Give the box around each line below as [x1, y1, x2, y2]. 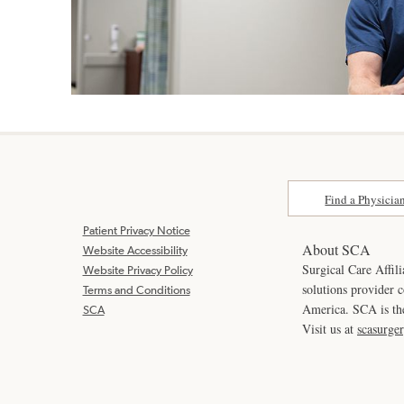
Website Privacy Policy [82, 262, 193, 277]
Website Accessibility [82, 243, 188, 257]
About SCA [302, 239, 371, 259]
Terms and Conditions [82, 282, 190, 297]
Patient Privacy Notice [82, 223, 190, 237]
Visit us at [302, 319, 357, 337]
